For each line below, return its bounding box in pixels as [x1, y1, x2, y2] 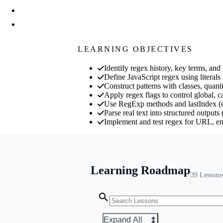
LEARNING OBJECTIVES [78, 44, 193, 53]
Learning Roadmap [91, 163, 190, 177]
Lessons [200, 171, 222, 179]
